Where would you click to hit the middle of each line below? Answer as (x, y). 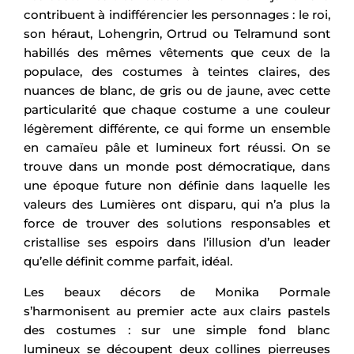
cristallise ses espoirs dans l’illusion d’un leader (177, 243)
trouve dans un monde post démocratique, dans (177, 167)
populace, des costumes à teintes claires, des (177, 72)
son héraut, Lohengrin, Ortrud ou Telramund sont (177, 34)
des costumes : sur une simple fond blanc (177, 330)
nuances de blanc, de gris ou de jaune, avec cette (177, 91)
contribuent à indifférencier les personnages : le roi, (177, 15)
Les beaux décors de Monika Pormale (177, 292)
